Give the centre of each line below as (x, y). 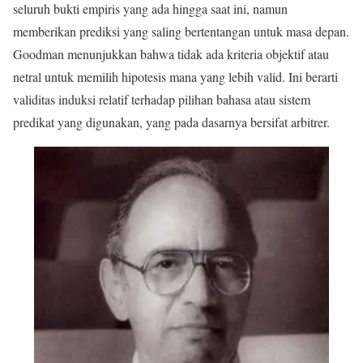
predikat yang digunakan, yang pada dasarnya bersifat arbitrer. (173, 122)
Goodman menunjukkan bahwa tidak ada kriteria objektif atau (171, 54)
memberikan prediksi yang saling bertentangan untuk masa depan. (181, 32)
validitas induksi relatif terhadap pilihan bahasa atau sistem (162, 100)
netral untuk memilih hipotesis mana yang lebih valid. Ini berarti (175, 77)
